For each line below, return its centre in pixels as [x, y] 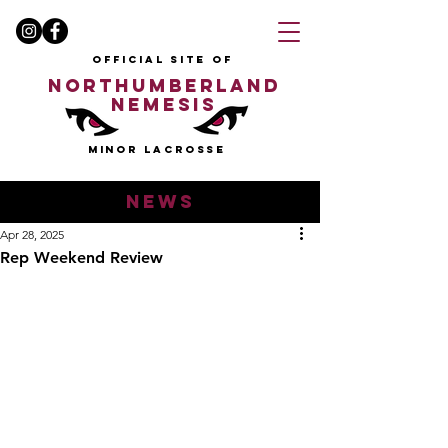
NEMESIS [164, 104]
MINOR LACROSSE [157, 149]
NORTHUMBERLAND [164, 85]
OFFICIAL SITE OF [162, 59]
